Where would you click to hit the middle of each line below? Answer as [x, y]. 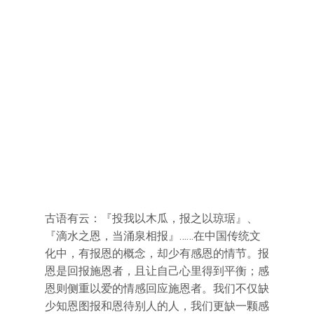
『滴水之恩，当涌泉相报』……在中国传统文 [153, 235]
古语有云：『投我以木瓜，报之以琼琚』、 [151, 218]
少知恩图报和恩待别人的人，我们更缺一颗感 [157, 306]
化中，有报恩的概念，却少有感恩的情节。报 [157, 253]
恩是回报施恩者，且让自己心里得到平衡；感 [157, 271]
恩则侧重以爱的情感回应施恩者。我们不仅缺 [157, 288]
